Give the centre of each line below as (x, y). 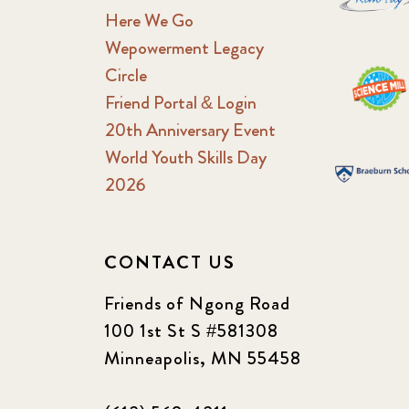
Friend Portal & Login (180, 102)
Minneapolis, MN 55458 (203, 358)
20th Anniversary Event (190, 130)
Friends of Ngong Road (197, 303)
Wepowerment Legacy (184, 47)
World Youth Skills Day (185, 157)
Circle (126, 75)
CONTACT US (170, 262)
